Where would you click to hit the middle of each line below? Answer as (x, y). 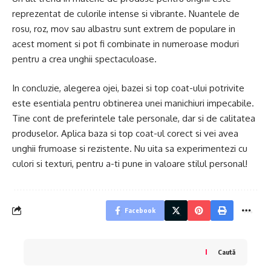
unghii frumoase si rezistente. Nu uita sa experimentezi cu (130, 148)
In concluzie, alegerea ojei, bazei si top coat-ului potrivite (128, 88)
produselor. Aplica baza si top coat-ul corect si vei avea (125, 133)
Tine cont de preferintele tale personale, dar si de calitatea (134, 118)
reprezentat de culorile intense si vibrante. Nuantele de (126, 14)
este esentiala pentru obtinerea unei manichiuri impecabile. (133, 103)
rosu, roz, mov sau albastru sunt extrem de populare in (124, 29)
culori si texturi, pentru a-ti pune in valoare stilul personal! (130, 163)
